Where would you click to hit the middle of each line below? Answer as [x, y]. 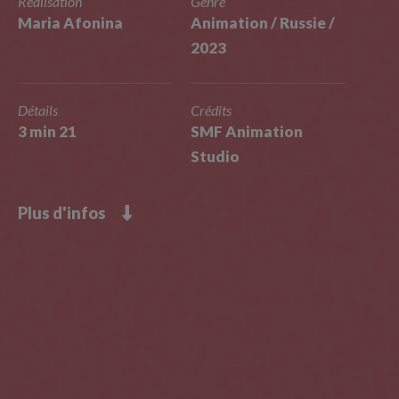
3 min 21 [47, 131]
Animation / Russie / [263, 23]
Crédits [211, 110]
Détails [38, 110]
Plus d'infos [70, 213]
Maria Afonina [70, 23]
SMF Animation [247, 131]
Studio [215, 156]
